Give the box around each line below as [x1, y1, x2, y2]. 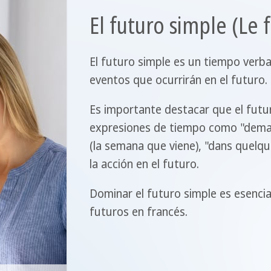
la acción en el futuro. [90, 156, 199, 172]
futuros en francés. [90, 204, 188, 220]
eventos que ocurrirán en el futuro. [90, 72, 267, 88]
